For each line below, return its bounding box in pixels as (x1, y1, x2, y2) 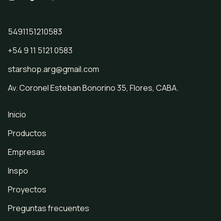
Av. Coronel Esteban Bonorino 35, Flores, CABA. (8, 82, 179, 94)
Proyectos (8, 184, 46, 195)
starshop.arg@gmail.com (8, 64, 99, 75)
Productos (8, 128, 46, 139)
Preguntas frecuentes (8, 203, 89, 214)
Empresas (8, 147, 45, 158)
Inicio (8, 109, 26, 120)
